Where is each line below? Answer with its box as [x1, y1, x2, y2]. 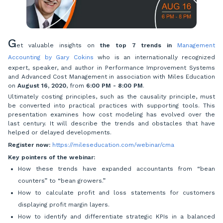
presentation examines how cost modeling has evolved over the [8, 111, 215, 118]
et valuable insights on [16, 42, 101, 49]
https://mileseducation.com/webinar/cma [52, 141, 174, 149]
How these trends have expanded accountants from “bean [18, 165, 215, 173]
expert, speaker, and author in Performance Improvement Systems [8, 64, 215, 72]
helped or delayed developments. [8, 129, 111, 136]
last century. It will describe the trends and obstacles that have [8, 120, 215, 127]
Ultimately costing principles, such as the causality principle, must [8, 93, 215, 101]
